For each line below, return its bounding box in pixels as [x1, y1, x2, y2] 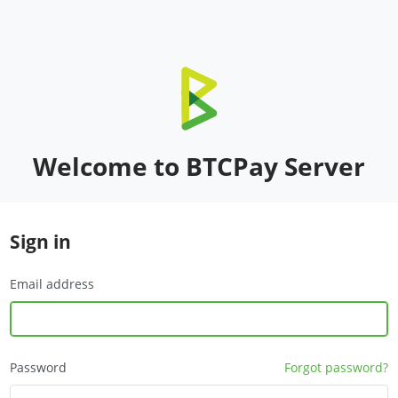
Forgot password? [284, 359, 388, 376]
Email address [10, 275, 94, 292]
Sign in [10, 229, 71, 254]
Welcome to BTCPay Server [33, 149, 365, 183]
